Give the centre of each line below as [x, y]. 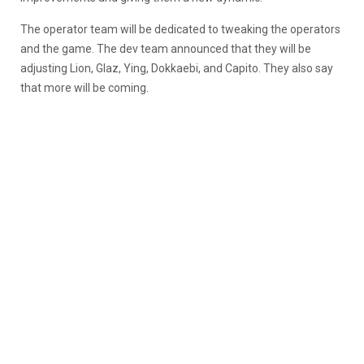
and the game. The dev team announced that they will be [166, 48]
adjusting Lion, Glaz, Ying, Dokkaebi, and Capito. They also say [177, 68]
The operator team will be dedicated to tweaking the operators [180, 29]
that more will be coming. [84, 87]
